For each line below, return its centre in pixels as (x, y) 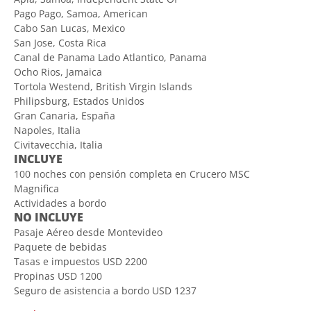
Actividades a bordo (60, 203)
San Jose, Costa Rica (60, 42)
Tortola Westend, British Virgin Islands (103, 86)
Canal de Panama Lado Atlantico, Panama (110, 57)
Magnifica (36, 188)
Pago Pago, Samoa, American (81, 13)
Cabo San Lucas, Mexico (69, 28)
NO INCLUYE (49, 217)
